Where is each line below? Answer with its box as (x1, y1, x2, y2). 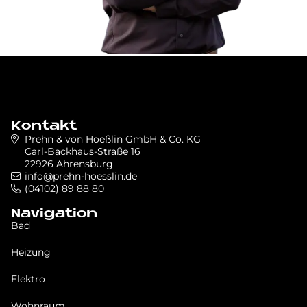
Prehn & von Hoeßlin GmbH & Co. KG (25, 132, 201, 145)
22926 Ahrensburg (25, 157, 113, 170)
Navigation (11, 207, 97, 221)
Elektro (11, 272, 45, 285)
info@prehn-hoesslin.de (25, 169, 137, 182)
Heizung (11, 245, 51, 258)
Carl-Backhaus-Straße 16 (25, 145, 140, 158)
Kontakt (11, 119, 77, 133)
